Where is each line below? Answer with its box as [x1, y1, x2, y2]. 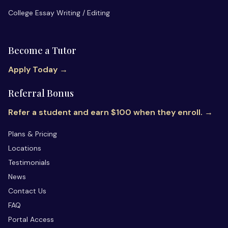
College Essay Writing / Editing [8, 8, 110, 17]
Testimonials [8, 157, 50, 167]
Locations [8, 143, 41, 153]
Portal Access [8, 214, 54, 224]
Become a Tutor [8, 44, 76, 56]
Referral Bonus [8, 87, 74, 99]
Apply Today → [8, 64, 68, 75]
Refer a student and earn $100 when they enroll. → [8, 106, 213, 118]
